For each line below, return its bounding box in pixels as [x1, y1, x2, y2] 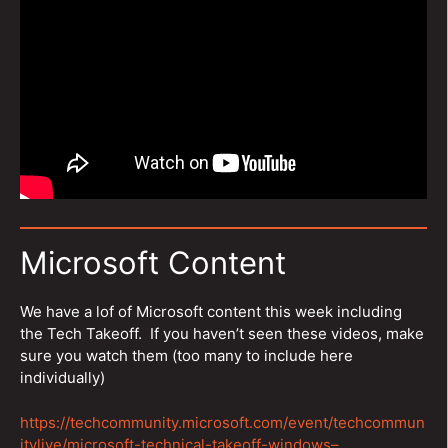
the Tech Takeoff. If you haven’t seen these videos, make [20, 324, 424, 343]
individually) [20, 368, 105, 387]
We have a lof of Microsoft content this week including [20, 302, 402, 321]
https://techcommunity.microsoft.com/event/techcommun [20, 412, 425, 432]
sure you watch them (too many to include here [20, 346, 353, 365]
